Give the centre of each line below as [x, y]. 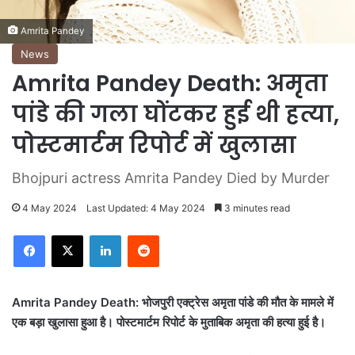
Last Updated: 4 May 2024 [146, 208]
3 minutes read [256, 208]
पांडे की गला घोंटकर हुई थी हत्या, [176, 114]
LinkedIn [141, 234]
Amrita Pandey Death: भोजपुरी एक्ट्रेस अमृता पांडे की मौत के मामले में [173, 302]
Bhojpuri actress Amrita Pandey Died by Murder [171, 177]
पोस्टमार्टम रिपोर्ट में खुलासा [154, 145]
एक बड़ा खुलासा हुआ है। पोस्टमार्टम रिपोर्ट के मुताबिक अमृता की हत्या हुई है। [169, 322]
